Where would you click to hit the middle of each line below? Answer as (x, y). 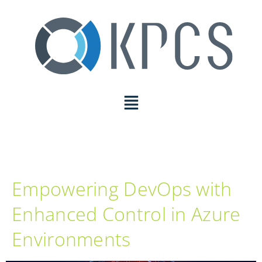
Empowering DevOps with (122, 188)
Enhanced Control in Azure (126, 213)
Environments (71, 239)
